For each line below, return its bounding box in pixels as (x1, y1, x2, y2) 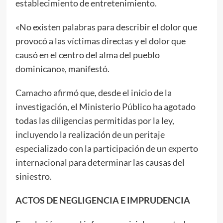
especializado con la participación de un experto (15, 142, 198, 154)
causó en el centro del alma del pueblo (15, 49, 160, 60)
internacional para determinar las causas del (15, 156, 185, 168)
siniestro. (15, 170, 52, 182)
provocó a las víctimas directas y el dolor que (15, 35, 186, 46)
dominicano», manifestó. (15, 63, 110, 74)
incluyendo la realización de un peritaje (15, 128, 165, 140)
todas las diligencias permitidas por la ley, (15, 114, 174, 126)
